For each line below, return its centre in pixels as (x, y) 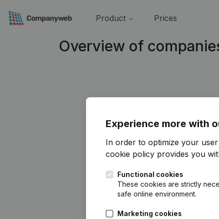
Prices (165, 18)
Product (110, 18)
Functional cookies (150, 174)
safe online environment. (157, 194)
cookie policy (130, 154)
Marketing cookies (150, 213)
